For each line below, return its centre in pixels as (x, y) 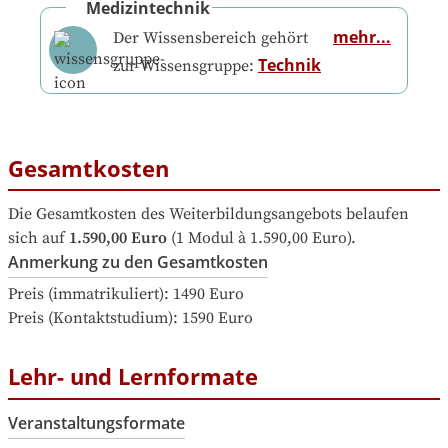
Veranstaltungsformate (96, 422)
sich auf (36, 238)
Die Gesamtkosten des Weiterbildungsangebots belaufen (208, 214)
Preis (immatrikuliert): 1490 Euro (126, 294)
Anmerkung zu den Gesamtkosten (138, 262)
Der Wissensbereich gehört (210, 37)
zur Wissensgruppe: (185, 65)
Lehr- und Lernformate (133, 376)
